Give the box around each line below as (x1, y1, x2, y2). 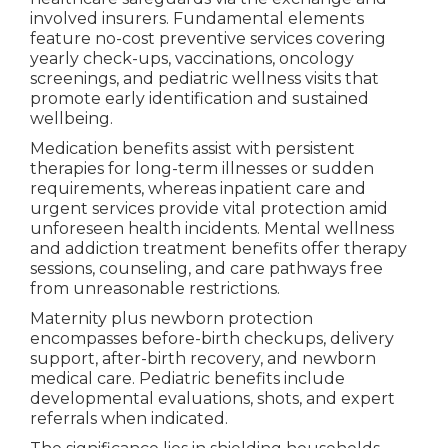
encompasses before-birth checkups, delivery (29, 329, 394, 349)
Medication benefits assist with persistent (29, 139, 355, 159)
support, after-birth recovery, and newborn (29, 349, 376, 369)
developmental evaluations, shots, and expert (29, 389, 395, 409)
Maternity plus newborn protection (29, 309, 313, 329)
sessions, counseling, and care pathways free (29, 259, 383, 279)
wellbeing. (29, 109, 113, 129)
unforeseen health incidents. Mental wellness (29, 219, 394, 239)
